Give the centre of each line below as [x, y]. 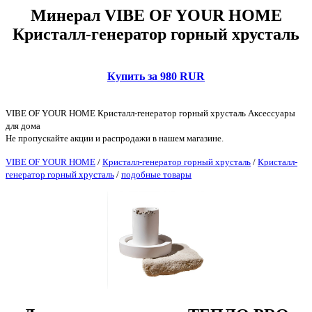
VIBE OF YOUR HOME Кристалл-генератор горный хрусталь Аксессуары [150, 113]
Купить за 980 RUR [156, 76]
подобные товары [156, 174]
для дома [23, 125]
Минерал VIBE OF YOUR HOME [156, 15]
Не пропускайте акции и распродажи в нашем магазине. [115, 138]
